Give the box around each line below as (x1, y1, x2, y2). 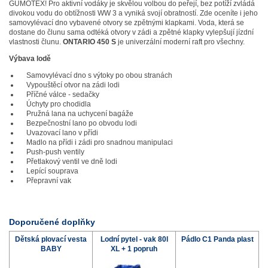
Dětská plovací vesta (15, 234, 87, 243)
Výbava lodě (9, 54, 51, 63)
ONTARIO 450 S (63, 38, 116, 47)
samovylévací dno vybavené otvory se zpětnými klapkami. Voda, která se (9, 19, 244, 28)
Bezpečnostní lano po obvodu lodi (19, 119, 137, 128)
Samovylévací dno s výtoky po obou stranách (24, 71, 172, 80)
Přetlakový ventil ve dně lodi (19, 157, 117, 166)
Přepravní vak (19, 176, 71, 185)
